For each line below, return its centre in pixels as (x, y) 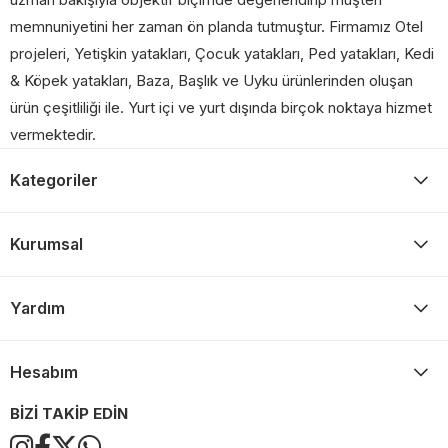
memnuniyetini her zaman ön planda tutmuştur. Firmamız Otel (216, 27)
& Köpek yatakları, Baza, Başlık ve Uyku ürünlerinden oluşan (211, 81)
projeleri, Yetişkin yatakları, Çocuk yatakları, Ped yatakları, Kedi (222, 54)
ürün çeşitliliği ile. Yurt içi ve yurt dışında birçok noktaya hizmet (221, 108)
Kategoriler (54, 180)
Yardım (37, 308)
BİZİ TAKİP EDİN (69, 414)
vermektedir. (53, 135)
